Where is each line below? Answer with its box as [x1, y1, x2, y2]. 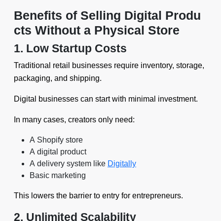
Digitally [108, 159, 136, 168]
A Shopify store [30, 136, 83, 144]
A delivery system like [30, 159, 108, 168]
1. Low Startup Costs [14, 42, 127, 55]
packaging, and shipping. [14, 74, 102, 82]
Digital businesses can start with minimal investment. [14, 95, 198, 103]
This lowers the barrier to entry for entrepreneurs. [14, 191, 183, 200]
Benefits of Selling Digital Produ [14, 8, 201, 22]
